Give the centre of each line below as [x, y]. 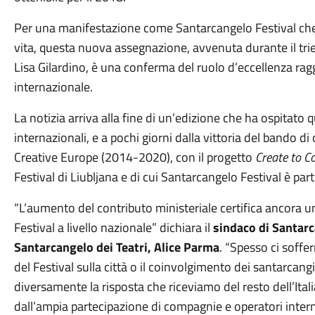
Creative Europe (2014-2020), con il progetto [134, 157]
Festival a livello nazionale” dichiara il [113, 227]
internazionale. [53, 87]
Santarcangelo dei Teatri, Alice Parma [116, 247]
